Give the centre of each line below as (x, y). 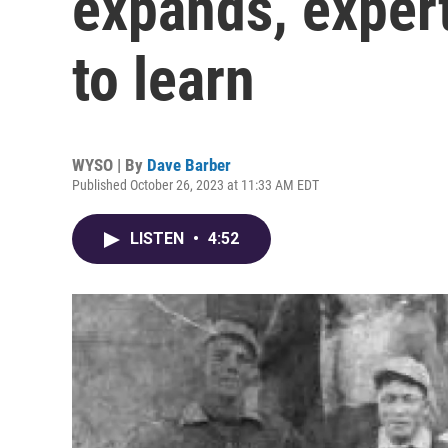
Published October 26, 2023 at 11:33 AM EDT (195, 185)
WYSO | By (109, 165)
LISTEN (159, 238)
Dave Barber (189, 165)
